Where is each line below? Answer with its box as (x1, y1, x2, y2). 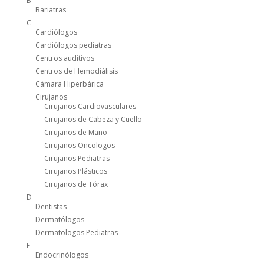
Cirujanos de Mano (44, 127, 107, 138)
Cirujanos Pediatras (44, 153, 110, 164)
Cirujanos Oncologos (44, 140, 115, 151)
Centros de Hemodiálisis (35, 66, 118, 77)
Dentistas (35, 202, 67, 212)
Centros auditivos (35, 53, 94, 64)
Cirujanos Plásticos (44, 166, 107, 177)
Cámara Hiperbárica (35, 79, 104, 90)
